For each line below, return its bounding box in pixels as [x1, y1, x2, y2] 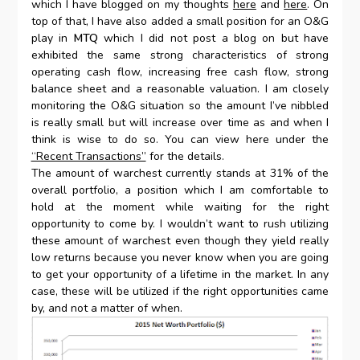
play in [31, 30, 74, 46]
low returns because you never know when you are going [31, 249, 329, 265]
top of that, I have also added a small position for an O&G [31, 13, 329, 29]
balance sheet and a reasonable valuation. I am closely [31, 80, 329, 96]
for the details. [145, 148, 224, 164]
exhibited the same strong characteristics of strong [31, 47, 329, 63]
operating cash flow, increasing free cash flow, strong [31, 63, 329, 80]
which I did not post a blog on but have [97, 30, 329, 46]
